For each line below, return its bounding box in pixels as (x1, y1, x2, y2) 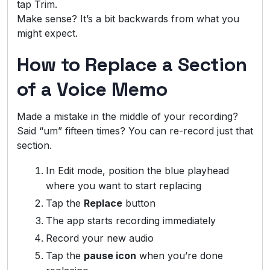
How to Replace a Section (17, 52, 247, 77)
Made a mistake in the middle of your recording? (17, 110, 238, 122)
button (122, 196, 155, 209)
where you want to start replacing (46, 179, 201, 192)
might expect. (17, 27, 78, 39)
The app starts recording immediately (46, 214, 216, 227)
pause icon (84, 249, 136, 262)
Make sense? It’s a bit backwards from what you (17, 12, 239, 25)
